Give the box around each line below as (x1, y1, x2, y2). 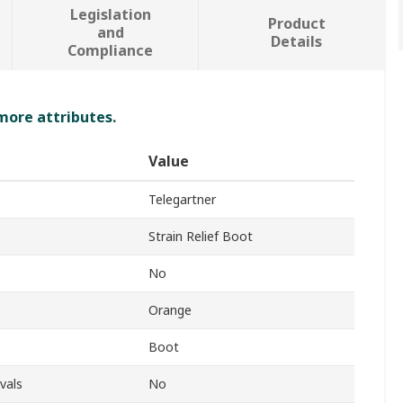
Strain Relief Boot (148, 228, 253, 246)
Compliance (67, 40, 154, 61)
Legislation (69, 4, 151, 25)
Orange (148, 301, 192, 319)
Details (271, 31, 323, 52)
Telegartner (148, 191, 216, 209)
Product (267, 13, 326, 34)
